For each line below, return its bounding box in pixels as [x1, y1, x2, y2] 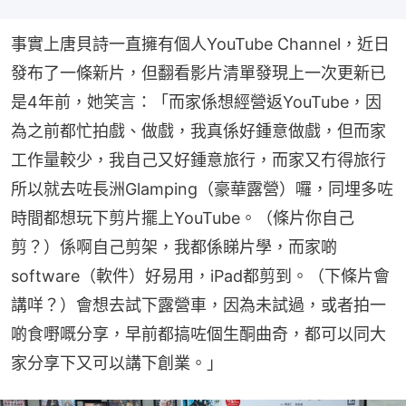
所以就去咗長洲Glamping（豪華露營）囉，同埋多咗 [11, 179, 393, 199]
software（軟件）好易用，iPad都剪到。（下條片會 [11, 266, 390, 286]
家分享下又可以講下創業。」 [11, 353, 223, 373]
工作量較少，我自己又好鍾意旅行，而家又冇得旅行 [11, 150, 386, 170]
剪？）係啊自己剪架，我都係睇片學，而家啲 [11, 237, 337, 257]
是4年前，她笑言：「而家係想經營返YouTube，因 [11, 92, 382, 112]
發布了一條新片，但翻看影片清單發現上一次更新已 [11, 63, 386, 83]
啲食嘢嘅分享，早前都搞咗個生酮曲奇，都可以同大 [11, 324, 386, 344]
